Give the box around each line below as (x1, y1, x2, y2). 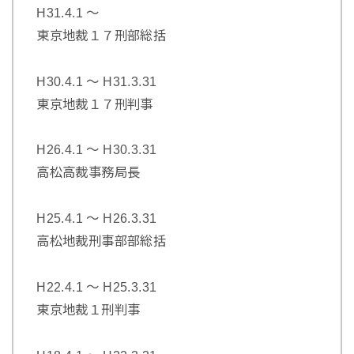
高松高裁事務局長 (36, 165, 141, 180)
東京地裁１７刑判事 (36, 96, 153, 111)
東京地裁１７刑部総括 (36, 28, 167, 43)
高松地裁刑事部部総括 (36, 234, 167, 249)
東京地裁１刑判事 (36, 303, 141, 318)
